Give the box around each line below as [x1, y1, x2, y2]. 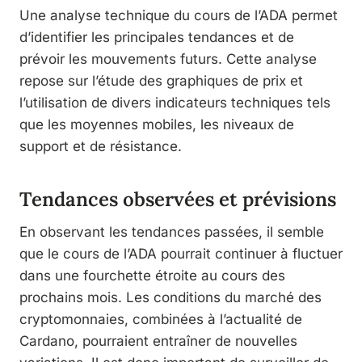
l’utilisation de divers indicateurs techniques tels [19, 94, 330, 111]
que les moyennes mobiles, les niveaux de [19, 116, 294, 133]
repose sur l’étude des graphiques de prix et [19, 72, 303, 89]
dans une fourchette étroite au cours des [19, 267, 285, 284]
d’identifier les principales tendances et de [19, 28, 294, 45]
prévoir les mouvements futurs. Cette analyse [19, 50, 317, 67]
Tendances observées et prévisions [19, 186, 336, 212]
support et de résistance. [19, 137, 182, 154]
